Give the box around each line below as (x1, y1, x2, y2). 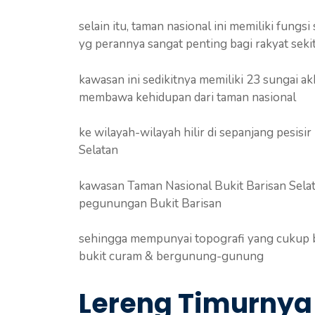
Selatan (79, 142, 118, 158)
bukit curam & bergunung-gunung (79, 248, 264, 264)
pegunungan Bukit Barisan (79, 195, 221, 212)
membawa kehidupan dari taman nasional (79, 89, 296, 105)
